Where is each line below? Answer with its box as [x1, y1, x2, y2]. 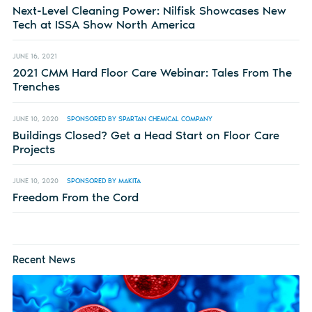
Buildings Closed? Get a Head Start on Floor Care [12, 127, 279, 142]
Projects [12, 141, 55, 156]
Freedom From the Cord [12, 189, 139, 204]
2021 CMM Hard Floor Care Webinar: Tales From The [12, 65, 292, 80]
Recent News [12, 252, 75, 266]
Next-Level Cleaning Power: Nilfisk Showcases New [12, 3, 286, 18]
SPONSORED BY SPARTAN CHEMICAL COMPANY [66, 114, 212, 123]
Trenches [12, 79, 60, 94]
